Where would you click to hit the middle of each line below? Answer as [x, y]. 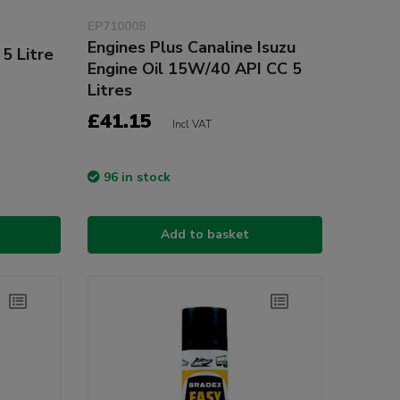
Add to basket [204, 235]
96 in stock [137, 178]
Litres [109, 91]
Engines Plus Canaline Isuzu [191, 48]
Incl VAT [192, 125]
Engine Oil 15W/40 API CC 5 [194, 69]
